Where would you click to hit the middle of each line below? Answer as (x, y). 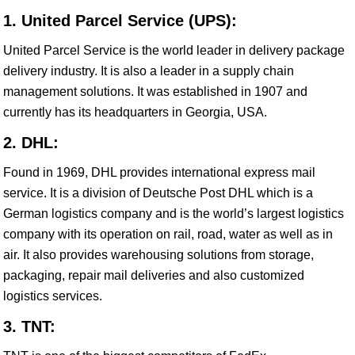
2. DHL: (31, 143)
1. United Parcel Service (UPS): (120, 21)
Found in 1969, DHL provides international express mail (159, 172)
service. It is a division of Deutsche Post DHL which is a (158, 193)
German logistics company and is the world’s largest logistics (174, 214)
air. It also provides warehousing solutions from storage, (158, 255)
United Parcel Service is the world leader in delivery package (174, 50)
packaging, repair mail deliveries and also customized (154, 275)
